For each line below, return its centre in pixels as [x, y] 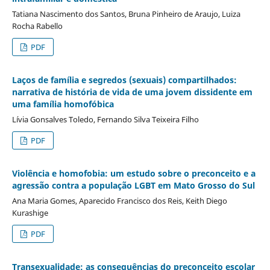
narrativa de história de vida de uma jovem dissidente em [132, 92]
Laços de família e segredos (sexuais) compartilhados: [124, 80]
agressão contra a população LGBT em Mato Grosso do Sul [133, 185]
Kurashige [30, 212]
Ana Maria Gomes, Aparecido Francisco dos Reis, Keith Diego [119, 200]
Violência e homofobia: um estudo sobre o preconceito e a [133, 173]
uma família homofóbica [63, 104]
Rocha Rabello [37, 26]
